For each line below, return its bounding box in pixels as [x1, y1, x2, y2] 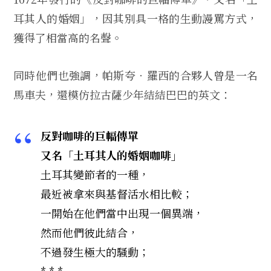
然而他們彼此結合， [41, 224, 139, 240]
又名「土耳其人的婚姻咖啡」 [41, 146, 182, 163]
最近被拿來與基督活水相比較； [41, 185, 193, 201]
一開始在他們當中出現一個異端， [41, 204, 204, 221]
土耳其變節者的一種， [41, 166, 149, 182]
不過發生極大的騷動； [41, 243, 149, 260]
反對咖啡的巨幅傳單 [41, 127, 139, 143]
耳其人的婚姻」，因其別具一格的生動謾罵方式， [13, 10, 258, 27]
